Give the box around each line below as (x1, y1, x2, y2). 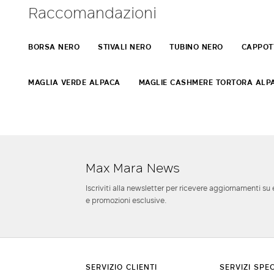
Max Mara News (86, 158, 180, 176)
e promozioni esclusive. (86, 194, 167, 206)
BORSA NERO (28, 40, 80, 53)
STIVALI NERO (98, 40, 151, 53)
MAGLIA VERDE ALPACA (28, 76, 120, 88)
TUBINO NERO (169, 40, 223, 53)
